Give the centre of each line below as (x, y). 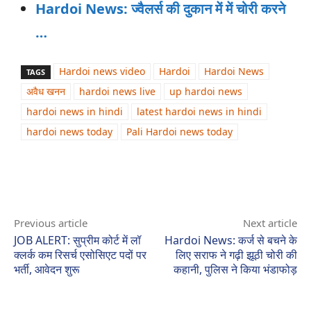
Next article (270, 222)
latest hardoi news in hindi (199, 111)
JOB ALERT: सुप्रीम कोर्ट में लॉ (77, 240)
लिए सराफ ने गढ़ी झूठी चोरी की (236, 254)
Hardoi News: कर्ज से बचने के (230, 240)
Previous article (51, 222)
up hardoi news (206, 91)
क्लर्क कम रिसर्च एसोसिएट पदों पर (80, 254)
